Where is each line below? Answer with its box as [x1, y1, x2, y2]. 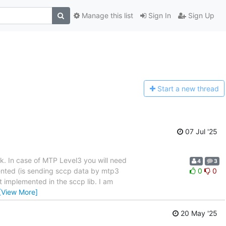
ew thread [185, 84, 219, 93]
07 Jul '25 [183, 127, 217, 136]
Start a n [157, 84, 186, 93]
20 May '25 [179, 209, 217, 218]
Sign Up [186, 11, 214, 20]
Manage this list [79, 11, 133, 20]
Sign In [146, 11, 171, 20]
